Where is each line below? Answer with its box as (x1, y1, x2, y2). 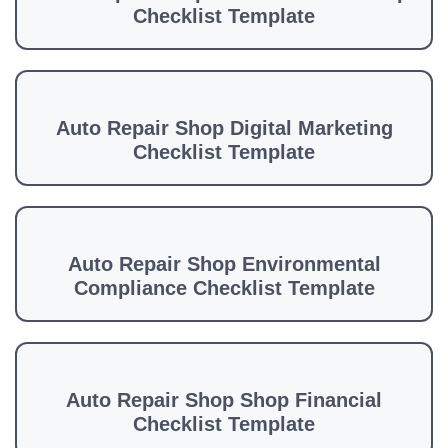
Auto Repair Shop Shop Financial (66, 389, 382, 411)
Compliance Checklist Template (73, 277, 375, 299)
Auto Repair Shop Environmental (67, 253, 381, 275)
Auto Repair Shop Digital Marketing (55, 117, 393, 139)
